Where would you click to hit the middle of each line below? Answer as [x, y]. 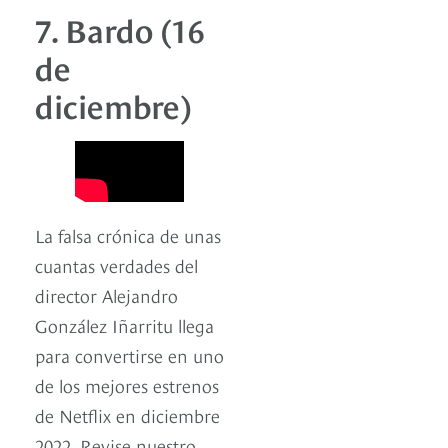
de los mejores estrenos [127, 384]
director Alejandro [106, 294]
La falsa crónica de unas [128, 234]
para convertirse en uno [129, 354]
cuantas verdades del [116, 264]
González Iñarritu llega [124, 324]
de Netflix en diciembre [127, 414]
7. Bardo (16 [119, 27]
